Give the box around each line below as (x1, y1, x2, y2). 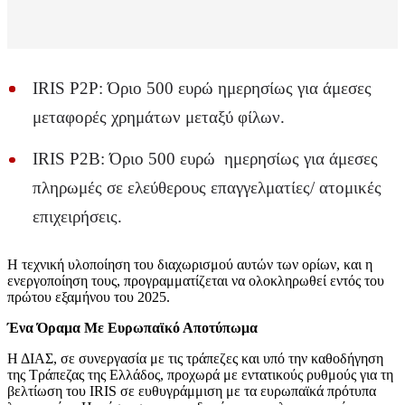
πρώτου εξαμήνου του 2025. (7, 288, 170, 305)
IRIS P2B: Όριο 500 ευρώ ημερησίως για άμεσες (33, 148, 378, 168)
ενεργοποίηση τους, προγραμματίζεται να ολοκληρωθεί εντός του (7, 272, 384, 288)
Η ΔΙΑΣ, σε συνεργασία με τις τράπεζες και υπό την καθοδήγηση (7, 350, 383, 366)
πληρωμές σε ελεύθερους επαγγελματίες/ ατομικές (33, 177, 381, 197)
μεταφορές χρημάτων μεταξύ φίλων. (33, 107, 285, 127)
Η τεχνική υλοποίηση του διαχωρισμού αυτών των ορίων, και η (7, 256, 372, 272)
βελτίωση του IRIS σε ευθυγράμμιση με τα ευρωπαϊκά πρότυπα (7, 382, 376, 399)
